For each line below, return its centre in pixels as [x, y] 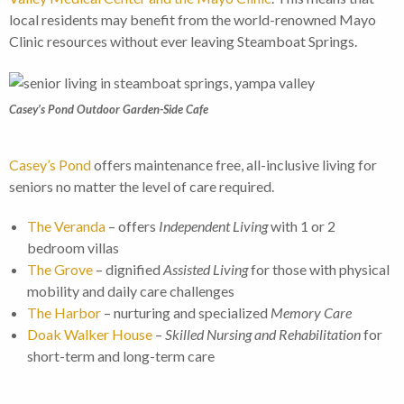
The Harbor [64, 312]
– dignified [128, 269]
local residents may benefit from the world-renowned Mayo [193, 20]
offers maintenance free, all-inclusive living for [234, 164]
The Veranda [66, 225]
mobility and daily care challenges [131, 290]
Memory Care [311, 312]
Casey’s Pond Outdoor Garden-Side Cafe [109, 109]
